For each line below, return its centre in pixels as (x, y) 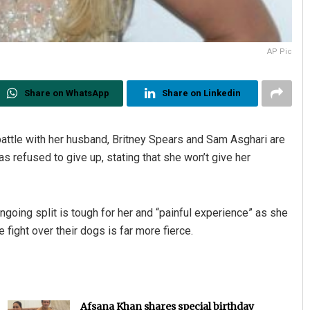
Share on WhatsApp (66, 93)
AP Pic (280, 52)
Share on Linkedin (201, 93)
